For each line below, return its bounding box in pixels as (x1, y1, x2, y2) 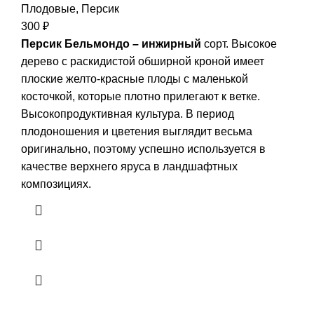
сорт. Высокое (201, 38, 277, 50)
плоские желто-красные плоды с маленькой (21, 73, 248, 86)
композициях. (21, 178, 91, 191)
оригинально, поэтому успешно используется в (21, 143, 266, 156)
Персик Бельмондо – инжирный (21, 38, 201, 50)
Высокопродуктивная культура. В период (21, 108, 234, 121)
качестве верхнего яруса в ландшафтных (21, 161, 238, 173)
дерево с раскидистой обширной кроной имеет (21, 55, 264, 68)
